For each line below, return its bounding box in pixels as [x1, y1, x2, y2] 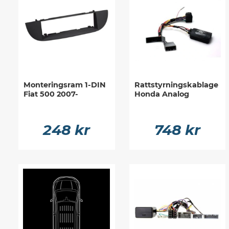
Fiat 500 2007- [24, 89, 78, 99]
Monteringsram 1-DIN [24, 80, 106, 89]
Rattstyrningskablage [134, 80, 218, 89]
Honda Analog [134, 89, 189, 99]
